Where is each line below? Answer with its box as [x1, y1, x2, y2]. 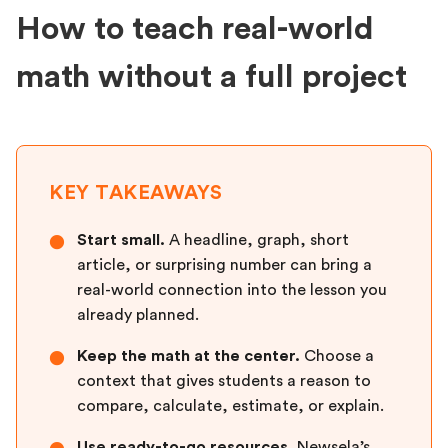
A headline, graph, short [165, 232, 349, 248]
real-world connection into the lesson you [77, 282, 387, 298]
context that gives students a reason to [77, 373, 371, 389]
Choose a [300, 348, 374, 364]
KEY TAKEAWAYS [49, 183, 223, 203]
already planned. [77, 307, 199, 323]
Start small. [77, 232, 165, 248]
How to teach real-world [16, 13, 374, 45]
